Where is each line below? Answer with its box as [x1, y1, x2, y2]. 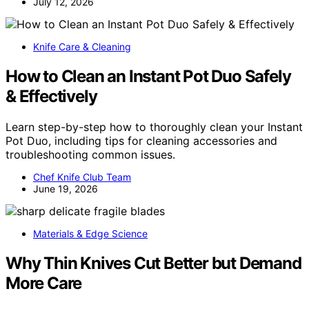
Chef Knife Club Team [33, 171, 131, 183]
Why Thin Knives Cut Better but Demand [6, 253, 301, 274]
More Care [6, 273, 82, 294]
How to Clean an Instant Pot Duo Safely [6, 66, 291, 87]
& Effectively [6, 86, 97, 107]
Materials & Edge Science [33, 228, 148, 240]
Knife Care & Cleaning [33, 41, 131, 53]
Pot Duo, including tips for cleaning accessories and [6, 134, 277, 148]
